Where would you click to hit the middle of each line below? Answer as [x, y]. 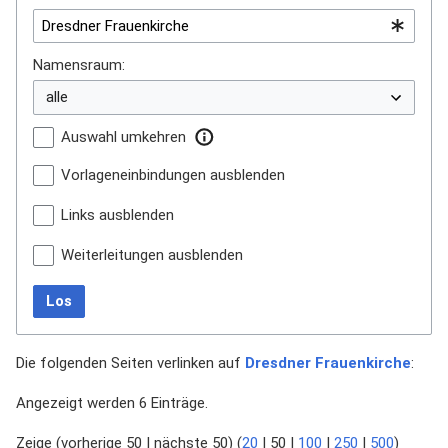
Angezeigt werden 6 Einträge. [112, 403]
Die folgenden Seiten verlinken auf [130, 363]
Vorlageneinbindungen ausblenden [173, 174]
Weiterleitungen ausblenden [152, 254]
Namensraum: [79, 65]
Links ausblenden [117, 214]
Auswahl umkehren [123, 136]
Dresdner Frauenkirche [328, 363]
